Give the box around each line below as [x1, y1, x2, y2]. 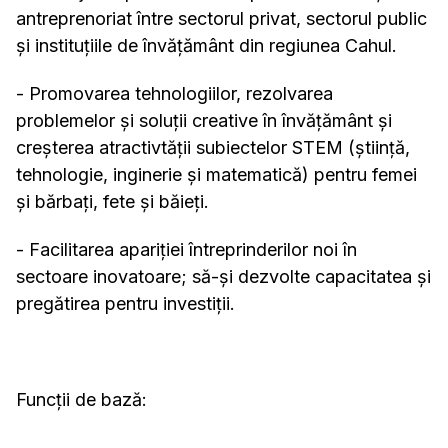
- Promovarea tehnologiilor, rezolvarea [16, 83, 333, 105]
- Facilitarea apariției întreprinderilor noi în [16, 239, 357, 261]
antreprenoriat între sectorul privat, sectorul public [16, 8, 427, 30]
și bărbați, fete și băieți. [16, 191, 209, 213]
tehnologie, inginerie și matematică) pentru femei [16, 164, 417, 186]
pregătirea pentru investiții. [16, 293, 235, 315]
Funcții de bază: [16, 389, 147, 411]
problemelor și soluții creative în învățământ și [16, 110, 392, 132]
